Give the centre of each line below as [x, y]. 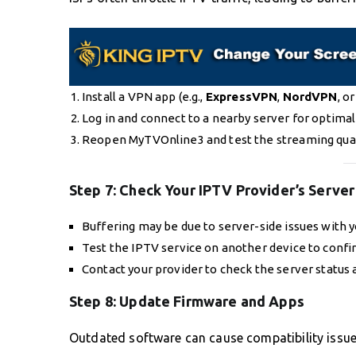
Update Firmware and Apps [212, 302]
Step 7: [95, 190]
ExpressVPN [242, 96]
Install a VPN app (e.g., [144, 96]
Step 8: [95, 302]
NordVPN [310, 96]
